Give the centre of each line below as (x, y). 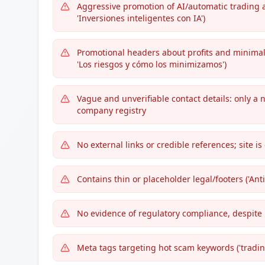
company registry (112, 110)
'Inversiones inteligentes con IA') (141, 18)
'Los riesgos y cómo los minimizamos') (152, 64)
